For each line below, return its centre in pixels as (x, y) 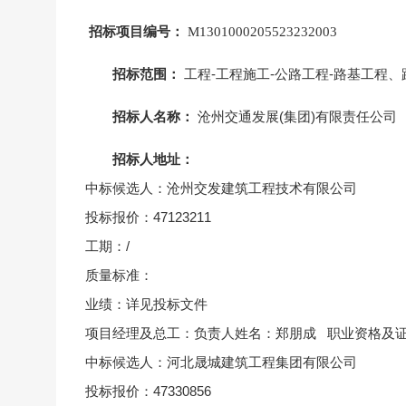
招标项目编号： (136, 32)
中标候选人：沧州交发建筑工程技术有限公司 (221, 188)
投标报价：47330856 (148, 391)
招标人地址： (153, 159)
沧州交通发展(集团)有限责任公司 (297, 116)
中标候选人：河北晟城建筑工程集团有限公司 (221, 362)
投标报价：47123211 (148, 217)
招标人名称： (155, 116)
